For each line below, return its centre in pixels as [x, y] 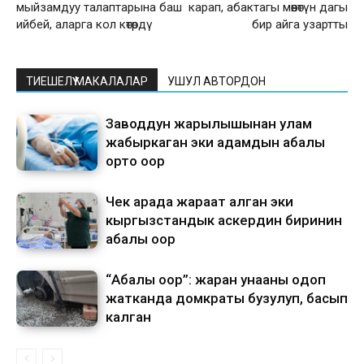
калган [128, 317]
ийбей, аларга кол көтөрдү [84, 25]
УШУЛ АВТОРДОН [217, 82]
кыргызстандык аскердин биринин [224, 221]
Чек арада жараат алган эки [199, 202]
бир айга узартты [300, 25]
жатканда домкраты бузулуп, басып [227, 299]
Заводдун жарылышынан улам [209, 124]
